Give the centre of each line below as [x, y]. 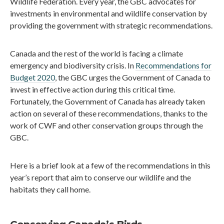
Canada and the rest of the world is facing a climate [96, 53]
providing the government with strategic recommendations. [111, 25]
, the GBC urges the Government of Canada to [133, 77]
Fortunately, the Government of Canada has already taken [107, 101]
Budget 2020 [32, 77]
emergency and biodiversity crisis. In [73, 65]
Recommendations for [173, 65]
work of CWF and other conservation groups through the [106, 125]
